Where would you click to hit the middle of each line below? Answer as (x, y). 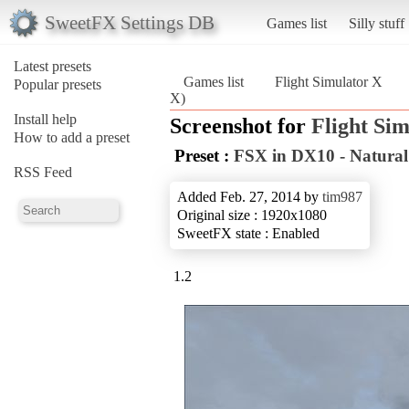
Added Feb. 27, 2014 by (250, 196)
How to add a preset (72, 137)
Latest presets (52, 66)
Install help (45, 119)
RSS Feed (43, 172)
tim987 (342, 196)
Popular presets (58, 84)
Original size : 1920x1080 (252, 215)
